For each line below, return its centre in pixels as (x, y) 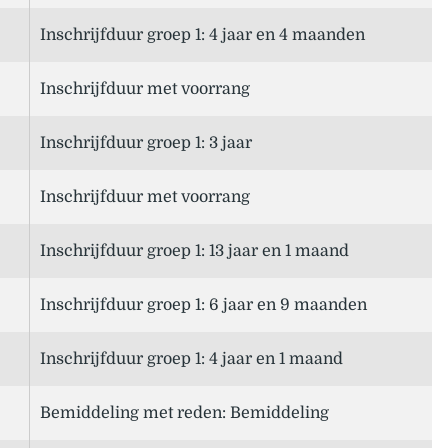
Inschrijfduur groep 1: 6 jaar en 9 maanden (203, 305)
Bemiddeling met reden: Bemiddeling (184, 413)
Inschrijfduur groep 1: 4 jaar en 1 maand (191, 359)
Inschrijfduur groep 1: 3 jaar (146, 143)
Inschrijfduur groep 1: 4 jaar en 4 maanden (202, 35)
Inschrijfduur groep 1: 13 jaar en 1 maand (194, 251)
